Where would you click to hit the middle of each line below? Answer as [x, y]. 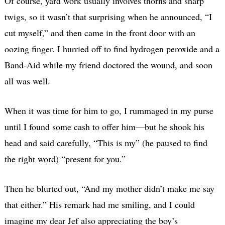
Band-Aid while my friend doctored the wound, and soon [108, 65]
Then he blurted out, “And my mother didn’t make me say [109, 189]
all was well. [27, 81]
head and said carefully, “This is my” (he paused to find [106, 143]
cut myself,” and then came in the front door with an [100, 33]
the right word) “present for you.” [65, 159]
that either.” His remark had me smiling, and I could [99, 205]
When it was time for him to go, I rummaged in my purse [109, 111]
